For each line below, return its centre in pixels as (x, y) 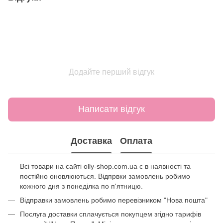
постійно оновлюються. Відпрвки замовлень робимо (105, 176)
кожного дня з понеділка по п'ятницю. (81, 186)
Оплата (136, 141)
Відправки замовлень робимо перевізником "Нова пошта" (114, 200)
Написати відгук (111, 109)
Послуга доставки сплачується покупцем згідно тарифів (111, 214)
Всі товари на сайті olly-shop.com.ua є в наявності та (105, 166)
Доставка (91, 141)
